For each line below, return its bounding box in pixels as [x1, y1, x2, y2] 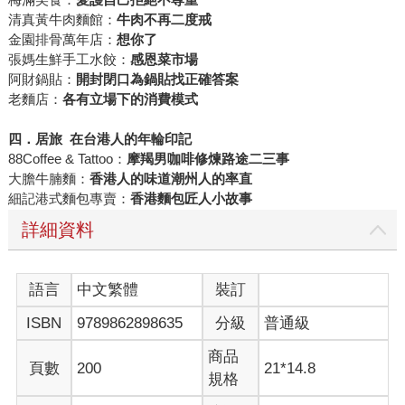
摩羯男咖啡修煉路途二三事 [126, 151, 289, 167]
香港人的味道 [89, 171, 171, 187]
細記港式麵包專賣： [7, 191, 130, 207]
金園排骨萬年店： [7, 32, 117, 48]
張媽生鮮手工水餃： [7, 52, 130, 68]
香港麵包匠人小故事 [129, 191, 252, 207]
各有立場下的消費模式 [61, 91, 198, 108]
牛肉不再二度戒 [116, 12, 212, 28]
